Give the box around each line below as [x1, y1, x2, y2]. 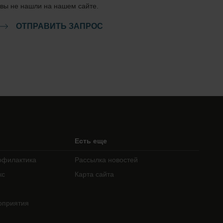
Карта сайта [75, 170, 114, 178]
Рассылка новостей [75, 156, 138, 164]
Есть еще [75, 137, 108, 145]
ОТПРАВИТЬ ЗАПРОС [16, 22, 103, 30]
